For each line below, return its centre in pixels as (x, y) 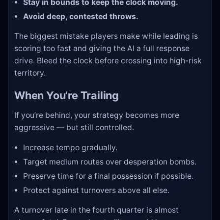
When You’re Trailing (67, 96)
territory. (30, 73)
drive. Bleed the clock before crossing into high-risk (108, 61)
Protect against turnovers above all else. (96, 190)
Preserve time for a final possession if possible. (109, 176)
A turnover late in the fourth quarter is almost (96, 210)
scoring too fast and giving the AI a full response (102, 49)
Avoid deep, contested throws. (81, 16)
